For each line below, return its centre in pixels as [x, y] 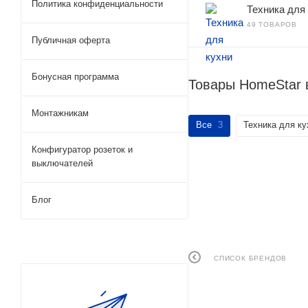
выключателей [62, 163]
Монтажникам [60, 113]
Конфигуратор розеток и [82, 150]
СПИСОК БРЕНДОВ [251, 258]
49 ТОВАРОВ [272, 24]
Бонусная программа [75, 77]
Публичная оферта [71, 40]
